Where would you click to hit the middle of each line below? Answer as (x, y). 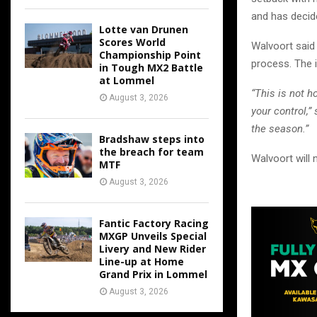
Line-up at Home (142, 261)
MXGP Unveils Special (153, 236)
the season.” (280, 128)
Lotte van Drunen (144, 29)
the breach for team (151, 152)
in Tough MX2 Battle (151, 68)
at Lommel (127, 80)
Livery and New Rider (152, 249)
